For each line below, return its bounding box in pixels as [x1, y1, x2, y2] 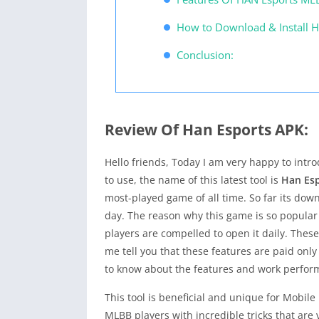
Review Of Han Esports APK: [105, 119, 308, 140]
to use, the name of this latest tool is [105, 172, 281, 187]
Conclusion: [176, 47, 234, 62]
